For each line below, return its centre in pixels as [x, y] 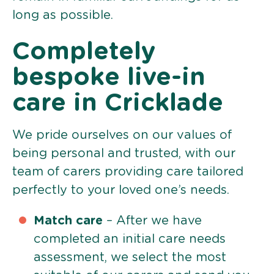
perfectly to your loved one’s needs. [121, 190]
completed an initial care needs [130, 239]
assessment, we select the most [130, 257]
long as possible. [63, 15]
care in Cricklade [118, 103]
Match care [68, 220]
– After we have [152, 220]
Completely [84, 52]
